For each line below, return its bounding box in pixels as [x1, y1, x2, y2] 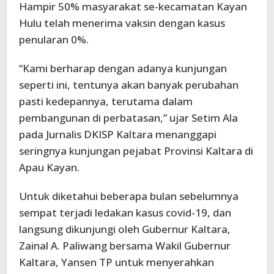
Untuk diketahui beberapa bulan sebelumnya [19, 188, 239, 203]
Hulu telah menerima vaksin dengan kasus [19, 15, 225, 30]
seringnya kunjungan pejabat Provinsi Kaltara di [19, 143, 253, 158]
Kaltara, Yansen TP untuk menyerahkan [19, 254, 214, 269]
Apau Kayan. [19, 160, 80, 174]
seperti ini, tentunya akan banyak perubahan [19, 77, 239, 92]
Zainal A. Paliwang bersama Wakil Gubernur [19, 238, 231, 253]
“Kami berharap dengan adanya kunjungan [19, 61, 227, 75]
